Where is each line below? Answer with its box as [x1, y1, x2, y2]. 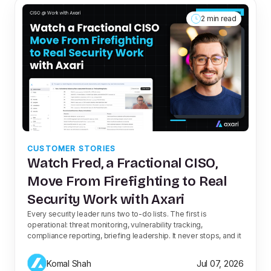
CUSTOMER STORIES [27, 144, 116, 154]
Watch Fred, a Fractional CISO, [27, 155, 218, 172]
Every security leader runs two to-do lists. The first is [27, 209, 207, 219]
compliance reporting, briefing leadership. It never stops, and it [27, 231, 241, 241]
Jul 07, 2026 [196, 258, 244, 269]
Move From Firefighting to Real [27, 173, 227, 190]
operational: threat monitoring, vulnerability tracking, [27, 220, 203, 230]
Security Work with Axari [27, 191, 185, 208]
